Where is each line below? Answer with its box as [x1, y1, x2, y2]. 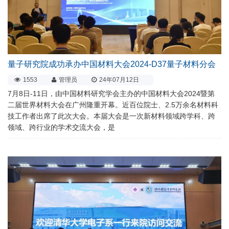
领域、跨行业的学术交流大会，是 [8, 123, 115, 132]
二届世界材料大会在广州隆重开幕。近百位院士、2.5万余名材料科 [8, 101, 218, 109]
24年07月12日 [99, 76, 139, 84]
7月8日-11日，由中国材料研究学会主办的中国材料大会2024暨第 [8, 89, 215, 98]
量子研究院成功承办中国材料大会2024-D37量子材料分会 [8, 60, 216, 69]
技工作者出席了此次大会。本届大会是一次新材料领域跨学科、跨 [8, 112, 215, 121]
